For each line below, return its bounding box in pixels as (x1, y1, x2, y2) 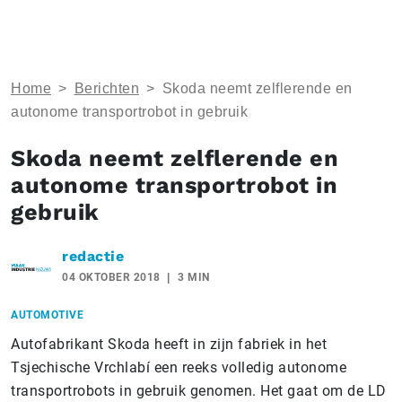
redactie (62, 248, 124, 265)
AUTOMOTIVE (11, 309, 83, 321)
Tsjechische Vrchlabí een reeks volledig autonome (11, 359, 346, 376)
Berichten (74, 81, 139, 96)
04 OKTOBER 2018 (62, 271, 161, 284)
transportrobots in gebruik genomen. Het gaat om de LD (11, 382, 387, 399)
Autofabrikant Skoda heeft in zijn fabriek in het (11, 336, 327, 353)
